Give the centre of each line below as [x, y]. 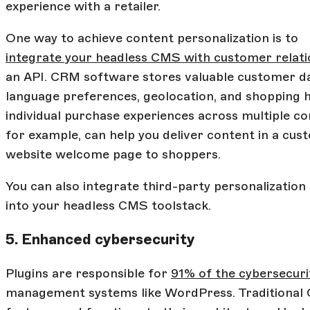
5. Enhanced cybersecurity [100, 239]
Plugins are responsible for [88, 273]
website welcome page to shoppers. [113, 154]
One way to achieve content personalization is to [152, 38]
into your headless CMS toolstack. [108, 205]
